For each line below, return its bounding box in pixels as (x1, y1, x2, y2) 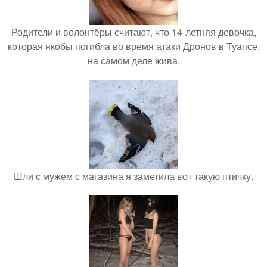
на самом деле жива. (87, 54, 180, 68)
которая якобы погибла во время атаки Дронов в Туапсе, (7, 39, 260, 54)
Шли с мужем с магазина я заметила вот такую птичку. (14, 169, 253, 184)
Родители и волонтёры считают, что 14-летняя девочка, (11, 25, 256, 39)
